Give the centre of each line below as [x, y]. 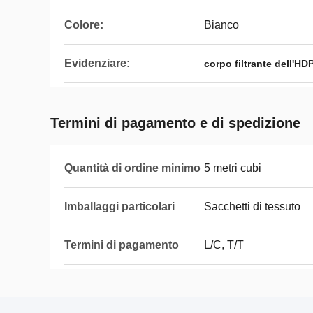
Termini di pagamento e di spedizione [175, 123]
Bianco [221, 25]
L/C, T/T [224, 245]
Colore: [84, 25]
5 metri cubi [233, 168]
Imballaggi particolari [119, 206]
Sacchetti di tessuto [252, 206]
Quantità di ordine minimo [132, 168]
